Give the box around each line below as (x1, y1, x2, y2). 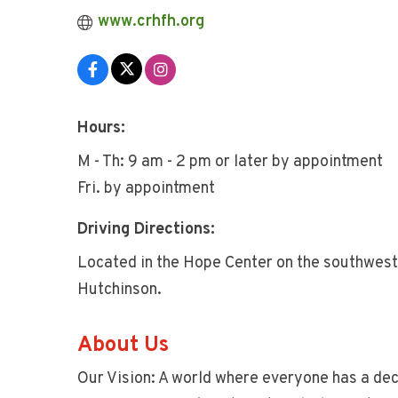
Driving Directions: (77, 219, 215, 240)
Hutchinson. (77, 280, 162, 300)
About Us (77, 332, 169, 359)
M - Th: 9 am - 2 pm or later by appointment (77, 152, 383, 172)
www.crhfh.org (97, 12, 204, 32)
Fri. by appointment (77, 179, 215, 199)
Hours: (77, 118, 125, 139)
